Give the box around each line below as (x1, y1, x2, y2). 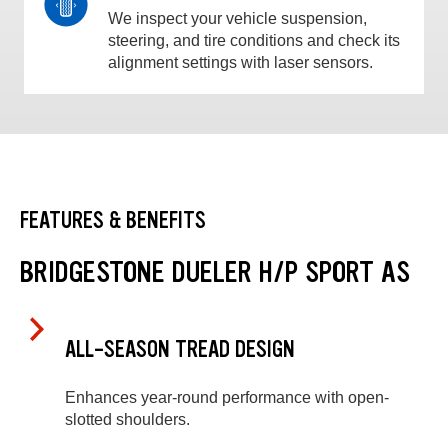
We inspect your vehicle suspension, (108, 9, 367, 27)
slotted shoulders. (65, 411, 190, 429)
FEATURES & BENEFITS (20, 206, 206, 236)
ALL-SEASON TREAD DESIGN (65, 334, 295, 364)
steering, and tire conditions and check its (108, 31, 400, 49)
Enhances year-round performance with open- (65, 389, 389, 407)
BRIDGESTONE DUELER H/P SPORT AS (20, 253, 410, 292)
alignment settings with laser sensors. (108, 53, 373, 71)
